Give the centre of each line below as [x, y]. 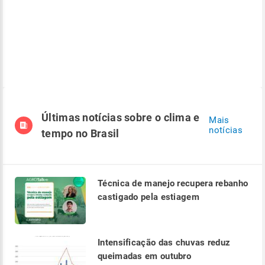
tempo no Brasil [80, 133]
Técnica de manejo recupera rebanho [173, 183]
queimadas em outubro [145, 256]
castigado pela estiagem [148, 197]
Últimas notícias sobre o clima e [121, 117]
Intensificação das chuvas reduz [164, 243]
